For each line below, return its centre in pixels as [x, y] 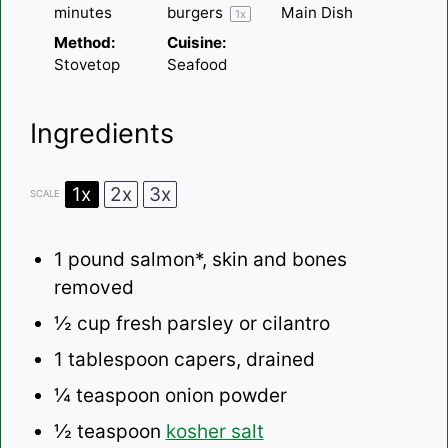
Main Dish [316, 13]
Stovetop [86, 65]
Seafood [197, 65]
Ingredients [101, 134]
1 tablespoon [111, 359]
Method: [84, 43]
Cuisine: [197, 43]
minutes [82, 13]
